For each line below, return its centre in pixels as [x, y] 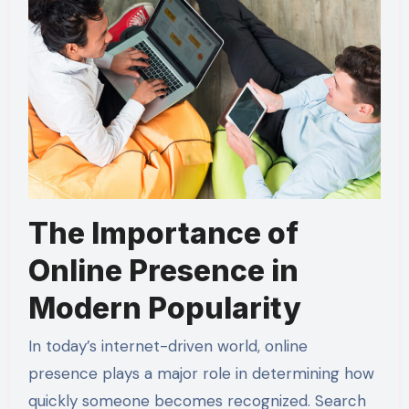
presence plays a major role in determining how [201, 374]
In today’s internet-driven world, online [168, 346]
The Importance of [163, 233]
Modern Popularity [164, 308]
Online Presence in [163, 270]
